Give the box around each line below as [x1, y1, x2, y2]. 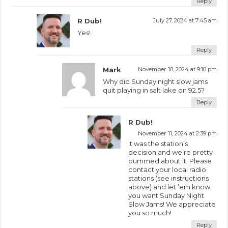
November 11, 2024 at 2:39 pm [137, 129, 217, 137]
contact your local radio [128, 165, 207, 174]
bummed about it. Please [128, 156, 212, 165]
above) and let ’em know [128, 182, 211, 191]
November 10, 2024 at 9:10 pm [137, 65, 217, 73]
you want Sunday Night [128, 191, 205, 199]
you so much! [128, 208, 172, 217]
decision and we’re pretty [128, 148, 213, 156]
